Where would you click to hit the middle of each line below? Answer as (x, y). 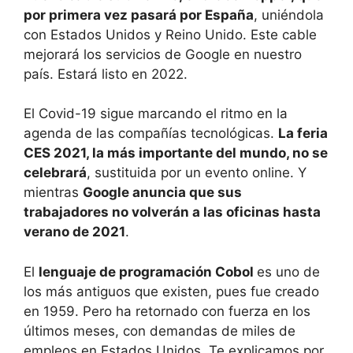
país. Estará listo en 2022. (106, 74)
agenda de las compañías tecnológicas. (151, 133)
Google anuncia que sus (162, 192)
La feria (303, 133)
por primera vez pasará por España (139, 15)
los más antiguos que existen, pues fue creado (171, 291)
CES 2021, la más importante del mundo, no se (176, 153)
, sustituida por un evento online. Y (197, 173)
